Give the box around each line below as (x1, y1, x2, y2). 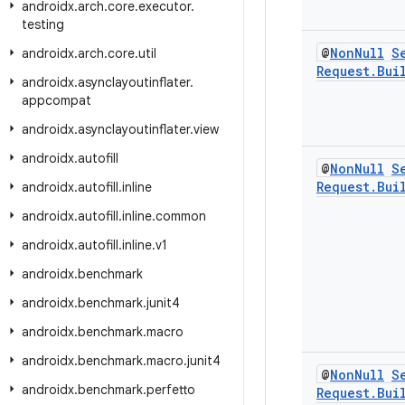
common (155, 208, 206, 224)
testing (22, 16, 64, 33)
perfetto (146, 381, 195, 398)
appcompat (22, 92, 91, 108)
